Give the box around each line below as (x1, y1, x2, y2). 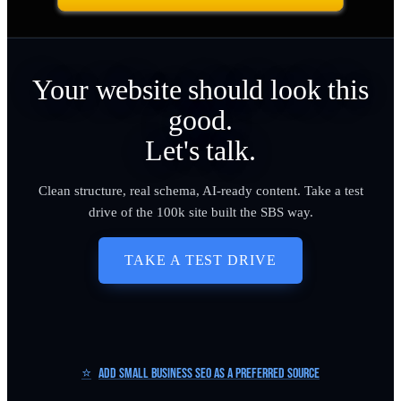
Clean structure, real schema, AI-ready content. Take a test (38, 183, 363, 199)
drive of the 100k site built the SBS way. (88, 205, 313, 220)
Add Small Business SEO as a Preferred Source (98, 365, 320, 383)
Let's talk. (145, 134, 256, 167)
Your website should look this (32, 73, 369, 107)
